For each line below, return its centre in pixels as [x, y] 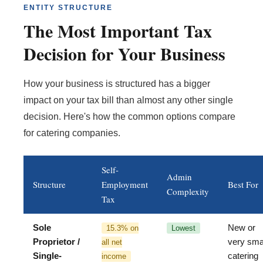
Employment [125, 185]
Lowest [183, 228]
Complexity [188, 192]
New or [242, 228]
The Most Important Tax [118, 31]
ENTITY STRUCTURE [68, 8]
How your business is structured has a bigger [117, 84]
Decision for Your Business [124, 54]
